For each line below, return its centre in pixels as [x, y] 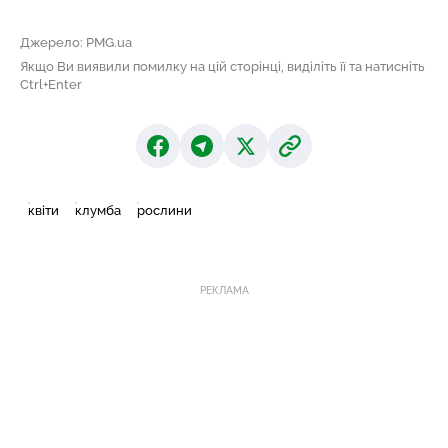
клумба [98, 210]
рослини [164, 210]
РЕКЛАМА [224, 290]
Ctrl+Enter [51, 84]
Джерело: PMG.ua [76, 42]
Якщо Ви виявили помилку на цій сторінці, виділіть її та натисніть [222, 66]
